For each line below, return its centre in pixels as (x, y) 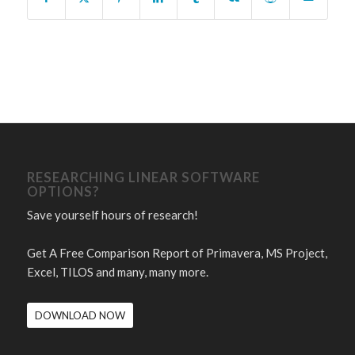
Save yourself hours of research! (112, 214)
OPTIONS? (63, 191)
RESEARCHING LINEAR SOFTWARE (143, 177)
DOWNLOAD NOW (80, 315)
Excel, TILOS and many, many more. (117, 271)
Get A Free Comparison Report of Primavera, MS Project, (177, 252)
